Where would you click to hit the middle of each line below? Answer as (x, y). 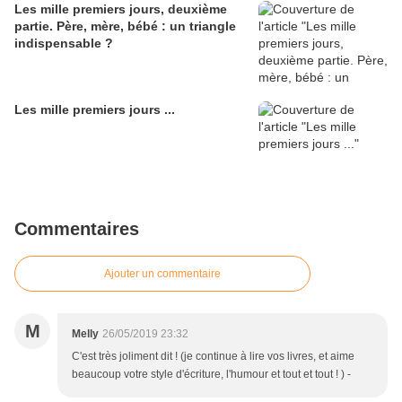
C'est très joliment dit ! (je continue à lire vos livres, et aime (213, 357)
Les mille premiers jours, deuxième (121, 9)
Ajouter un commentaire (162, 274)
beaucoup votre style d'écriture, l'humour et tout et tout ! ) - (211, 375)
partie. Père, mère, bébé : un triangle (125, 26)
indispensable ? (64, 44)
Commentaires (77, 229)
